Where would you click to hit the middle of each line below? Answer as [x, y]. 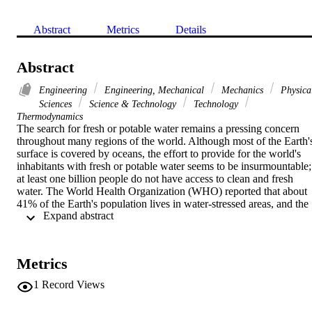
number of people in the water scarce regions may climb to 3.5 [153, 216]
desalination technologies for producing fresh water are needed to [159, 241]
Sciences [57, 103]
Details [191, 29]
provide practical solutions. [76, 253]
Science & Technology [133, 103]
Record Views [73, 284]
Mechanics [242, 89]
